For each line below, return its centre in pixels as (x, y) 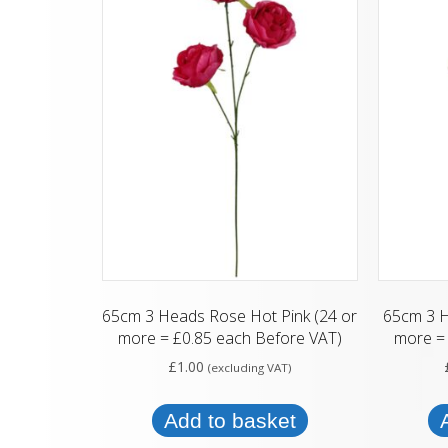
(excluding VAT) (249, 368)
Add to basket (229, 421)
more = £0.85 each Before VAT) (229, 338)
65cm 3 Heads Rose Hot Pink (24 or (230, 316)
